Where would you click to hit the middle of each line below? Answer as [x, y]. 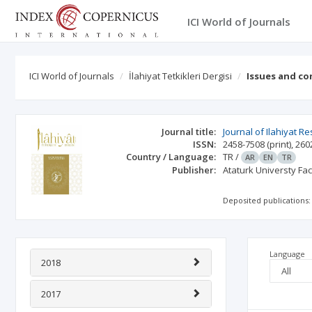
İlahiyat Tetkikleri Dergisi [180, 76]
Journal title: [189, 132]
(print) [279, 144]
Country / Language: [171, 157]
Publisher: [194, 170]
